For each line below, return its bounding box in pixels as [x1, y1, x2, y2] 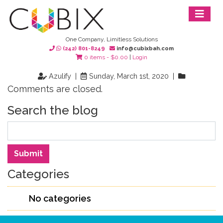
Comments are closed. [7, 84, 103, 94]
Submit [14, 149, 43, 158]
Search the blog [7, 103, 98, 117]
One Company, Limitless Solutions [65, 36, 158, 43]
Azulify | [47, 72, 81, 80]
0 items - [83, 54, 111, 61]
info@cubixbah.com [115, 45, 174, 52]
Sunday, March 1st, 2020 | [87, 72, 178, 80]
